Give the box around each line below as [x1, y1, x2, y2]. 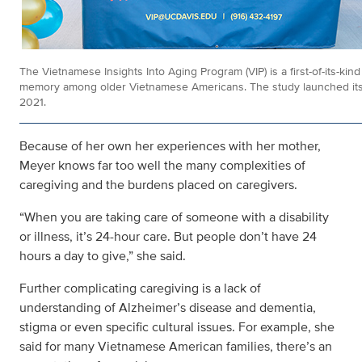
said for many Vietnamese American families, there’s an [19, 337, 332, 356]
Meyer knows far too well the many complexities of [19, 156, 305, 175]
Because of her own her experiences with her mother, [19, 137, 321, 155]
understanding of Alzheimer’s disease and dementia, [19, 298, 316, 317]
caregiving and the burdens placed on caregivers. [19, 175, 297, 194]
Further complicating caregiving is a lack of [19, 279, 261, 297]
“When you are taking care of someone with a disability [19, 208, 329, 226]
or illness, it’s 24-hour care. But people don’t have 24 [19, 227, 317, 246]
